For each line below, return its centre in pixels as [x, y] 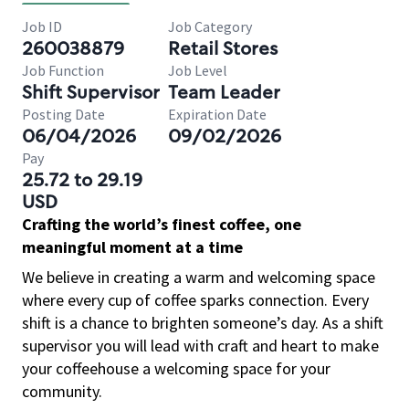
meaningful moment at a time [132, 247]
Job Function [63, 70]
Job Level [198, 70]
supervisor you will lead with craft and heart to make [200, 346]
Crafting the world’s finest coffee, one [162, 224]
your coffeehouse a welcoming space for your [176, 368]
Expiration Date [217, 114]
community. [62, 391]
